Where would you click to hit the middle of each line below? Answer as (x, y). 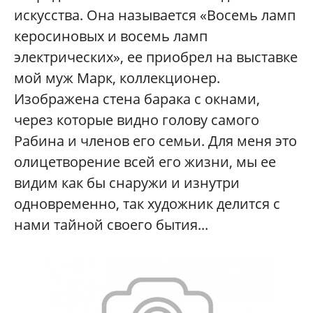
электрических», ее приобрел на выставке (156, 57)
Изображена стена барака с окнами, (137, 99)
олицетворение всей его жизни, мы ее (145, 161)
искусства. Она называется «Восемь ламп (155, 15)
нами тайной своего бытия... (111, 224)
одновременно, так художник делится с (147, 203)
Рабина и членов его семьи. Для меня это (155, 140)
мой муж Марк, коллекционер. (117, 78)
